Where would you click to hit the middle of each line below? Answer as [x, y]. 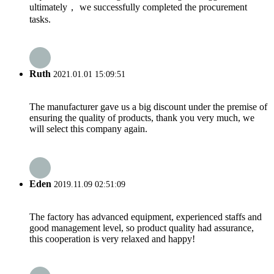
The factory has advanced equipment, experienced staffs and [146, 217]
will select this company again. [88, 129]
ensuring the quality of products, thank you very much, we [142, 118]
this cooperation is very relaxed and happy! [112, 239]
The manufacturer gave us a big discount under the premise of [148, 107]
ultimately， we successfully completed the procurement [138, 7]
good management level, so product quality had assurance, [142, 228]
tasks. [40, 19]
